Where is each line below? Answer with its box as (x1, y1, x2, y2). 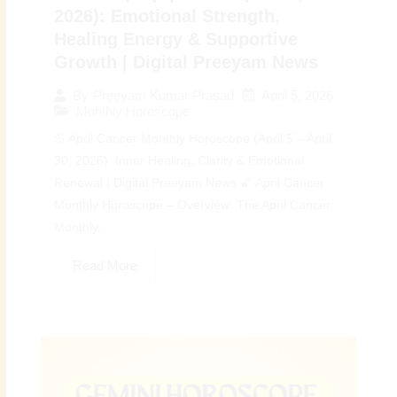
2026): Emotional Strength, (54, 5, 281, 26)
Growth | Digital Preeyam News (54, 51, 319, 72)
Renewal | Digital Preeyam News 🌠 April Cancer (54, 175, 325, 190)
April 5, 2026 (261, 87, 334, 103)
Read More (73, 257, 138, 273)
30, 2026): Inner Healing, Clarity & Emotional (54, 153, 305, 167)
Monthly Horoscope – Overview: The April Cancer (54, 198, 331, 212)
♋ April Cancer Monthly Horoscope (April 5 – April (54, 131, 332, 145)
